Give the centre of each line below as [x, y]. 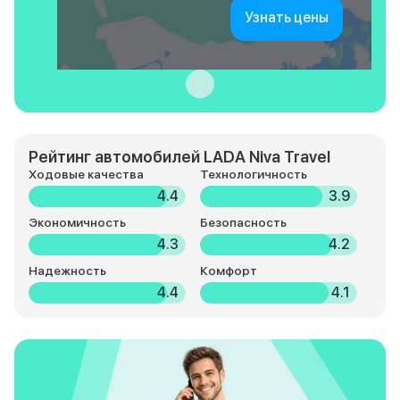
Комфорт [229, 271]
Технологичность [254, 175]
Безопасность [243, 223]
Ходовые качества [86, 175]
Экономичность [77, 223]
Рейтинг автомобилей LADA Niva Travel [179, 157]
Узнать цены [287, 18]
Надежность [67, 271]
